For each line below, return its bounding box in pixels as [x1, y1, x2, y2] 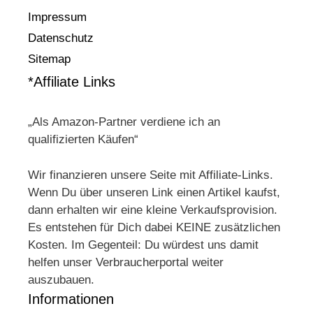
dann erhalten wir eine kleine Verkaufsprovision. [28, 203, 277, 217]
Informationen [28, 291, 114, 307]
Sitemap [28, 52, 71, 66]
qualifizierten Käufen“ [28, 133, 138, 147]
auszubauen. [28, 272, 94, 286]
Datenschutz [28, 31, 94, 45]
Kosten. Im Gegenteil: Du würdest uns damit [28, 238, 259, 252]
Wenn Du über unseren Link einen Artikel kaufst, [28, 185, 280, 199]
